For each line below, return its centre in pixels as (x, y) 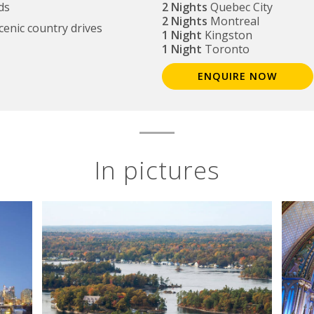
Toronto (226, 49)
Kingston (227, 35)
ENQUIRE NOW (238, 76)
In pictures (157, 169)
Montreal (233, 21)
